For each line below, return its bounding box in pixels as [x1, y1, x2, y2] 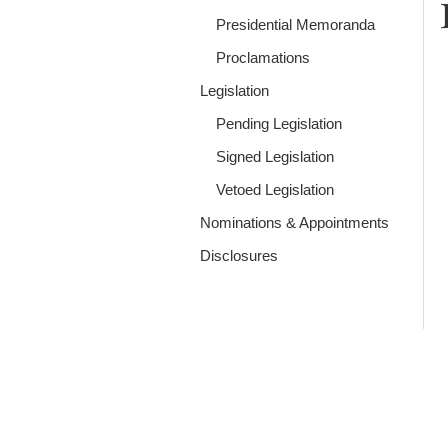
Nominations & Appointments [199, 213, 389, 231]
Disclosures [199, 246, 278, 264]
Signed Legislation [215, 147, 334, 165]
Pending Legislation [215, 114, 342, 132]
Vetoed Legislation [215, 180, 334, 198]
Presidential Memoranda [215, 15, 375, 33]
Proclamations [215, 48, 310, 66]
